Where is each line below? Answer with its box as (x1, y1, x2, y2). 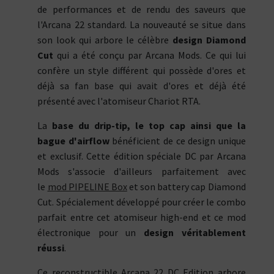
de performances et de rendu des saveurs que (37, 3, 246, 16)
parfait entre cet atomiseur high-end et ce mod (37, 211, 246, 224)
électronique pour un (37, 226, 136, 239)
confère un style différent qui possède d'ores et (37, 64, 246, 77)
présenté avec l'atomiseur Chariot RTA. (37, 95, 201, 108)
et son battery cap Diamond (127, 180, 246, 193)
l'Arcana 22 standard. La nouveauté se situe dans (37, 18, 246, 31)
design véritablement (136, 226, 246, 239)
